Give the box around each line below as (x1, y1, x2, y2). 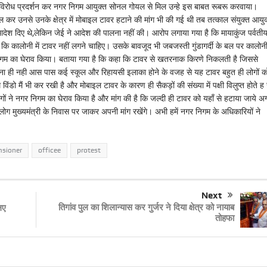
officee (38, 146, 61, 155)
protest (76, 146, 101, 155)
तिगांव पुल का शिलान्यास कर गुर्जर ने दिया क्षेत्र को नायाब (58, 201, 234, 214)
